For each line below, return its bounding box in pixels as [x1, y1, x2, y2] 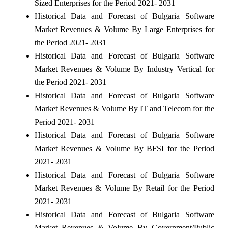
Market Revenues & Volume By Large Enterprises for [34, 24, 214, 34]
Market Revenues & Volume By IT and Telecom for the [34, 104, 214, 113]
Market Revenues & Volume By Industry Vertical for [34, 64, 214, 73]
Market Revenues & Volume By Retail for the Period [34, 183, 214, 192]
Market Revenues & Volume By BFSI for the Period [34, 144, 214, 153]
